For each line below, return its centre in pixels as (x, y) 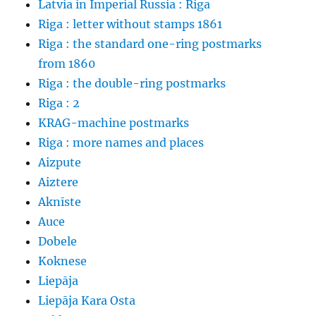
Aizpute (60, 162)
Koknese (63, 261)
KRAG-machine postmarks (114, 122)
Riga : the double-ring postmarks (132, 83)
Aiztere (59, 182)
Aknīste (60, 201)
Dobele (58, 241)
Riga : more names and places (121, 142)
